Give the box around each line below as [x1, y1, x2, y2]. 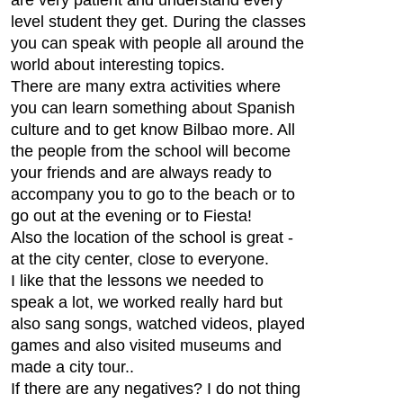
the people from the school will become [11, 141, 291, 160]
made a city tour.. [11, 357, 134, 376]
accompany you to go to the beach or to [11, 184, 295, 203]
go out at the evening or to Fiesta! [11, 206, 252, 225]
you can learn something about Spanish [11, 98, 295, 117]
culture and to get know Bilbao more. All [11, 120, 295, 139]
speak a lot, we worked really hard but [11, 292, 282, 311]
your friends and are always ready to [11, 163, 272, 182]
